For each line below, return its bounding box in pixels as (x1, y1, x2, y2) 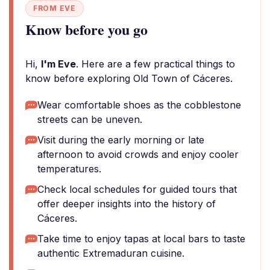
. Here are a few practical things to (76, 58, 235, 70)
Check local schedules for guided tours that (37, 183, 237, 195)
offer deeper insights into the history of (37, 198, 216, 210)
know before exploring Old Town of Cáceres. (25, 72, 233, 84)
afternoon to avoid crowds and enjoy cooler (37, 148, 239, 160)
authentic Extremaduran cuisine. (37, 247, 184, 259)
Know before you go (25, 19, 148, 40)
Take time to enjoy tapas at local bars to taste (37, 233, 245, 245)
